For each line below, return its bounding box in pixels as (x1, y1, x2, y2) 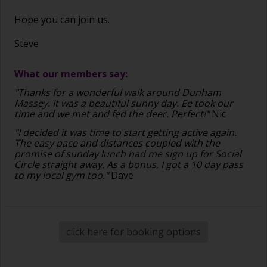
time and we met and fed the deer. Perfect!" (14, 107, 209, 121)
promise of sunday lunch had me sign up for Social (14, 147, 241, 161)
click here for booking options (66, 225, 201, 238)
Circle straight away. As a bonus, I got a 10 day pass (14, 158, 243, 172)
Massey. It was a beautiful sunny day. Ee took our (14, 97, 233, 110)
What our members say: (14, 67, 128, 80)
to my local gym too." (14, 169, 108, 182)
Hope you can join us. (14, 13, 110, 26)
